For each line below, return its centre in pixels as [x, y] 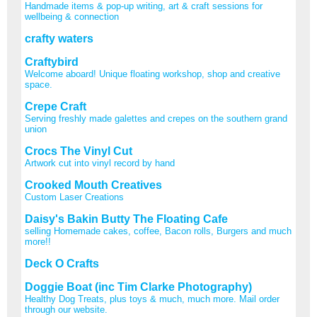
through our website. [66, 309]
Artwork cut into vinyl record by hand [100, 163]
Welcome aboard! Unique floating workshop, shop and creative [152, 74]
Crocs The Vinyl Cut [79, 151]
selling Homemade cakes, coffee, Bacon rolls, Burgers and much [158, 231]
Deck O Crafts [62, 263]
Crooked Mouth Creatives [93, 185]
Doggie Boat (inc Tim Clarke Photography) [138, 287]
